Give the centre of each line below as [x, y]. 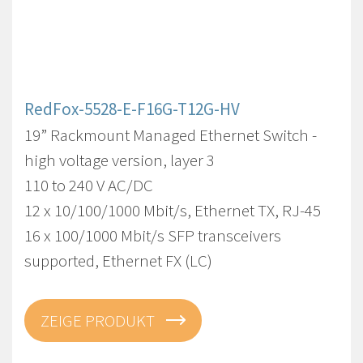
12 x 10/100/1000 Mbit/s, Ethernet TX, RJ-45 [173, 210]
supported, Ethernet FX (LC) [118, 261]
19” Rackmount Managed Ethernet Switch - [171, 135]
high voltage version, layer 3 [120, 160]
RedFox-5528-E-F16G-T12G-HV [132, 109]
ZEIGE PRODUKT [99, 320]
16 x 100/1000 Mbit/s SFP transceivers [153, 235]
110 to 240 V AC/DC [89, 185]
